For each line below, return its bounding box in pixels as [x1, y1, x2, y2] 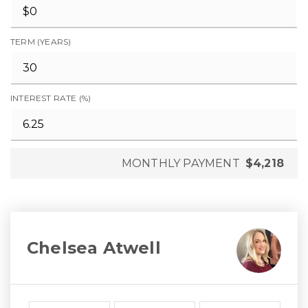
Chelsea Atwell [27, 237, 161, 258]
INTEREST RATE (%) [10, 93, 91, 103]
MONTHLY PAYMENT [121, 157, 240, 170]
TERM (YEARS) [10, 36, 71, 47]
